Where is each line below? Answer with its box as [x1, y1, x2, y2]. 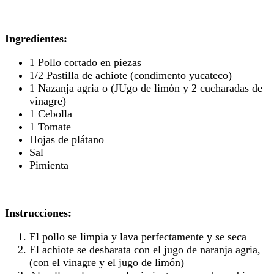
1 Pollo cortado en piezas [29, 56, 141, 68]
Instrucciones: [5, 206, 72, 219]
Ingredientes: [5, 32, 67, 45]
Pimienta [29, 158, 68, 171]
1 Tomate [29, 120, 71, 133]
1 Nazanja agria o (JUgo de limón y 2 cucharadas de [29, 81, 262, 94]
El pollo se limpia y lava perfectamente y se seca [29, 230, 246, 243]
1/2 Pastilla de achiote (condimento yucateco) [29, 68, 232, 81]
